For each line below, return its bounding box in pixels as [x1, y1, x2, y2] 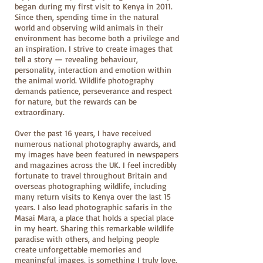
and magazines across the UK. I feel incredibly [15, 160, 177, 170]
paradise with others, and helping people [15, 234, 159, 244]
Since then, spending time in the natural [15, 12, 159, 22]
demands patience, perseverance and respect [15, 86, 172, 96]
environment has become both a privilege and [15, 33, 179, 43]
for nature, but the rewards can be [15, 96, 137, 106]
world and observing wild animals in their [15, 22, 163, 32]
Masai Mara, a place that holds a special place [15, 213, 174, 222]
